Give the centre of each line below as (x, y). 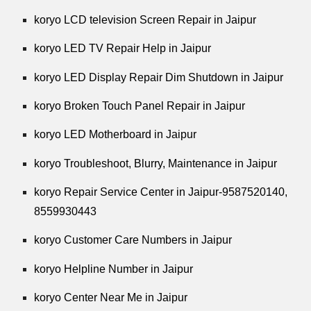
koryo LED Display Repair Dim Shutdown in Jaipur (159, 77)
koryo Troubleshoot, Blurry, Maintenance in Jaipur (156, 163)
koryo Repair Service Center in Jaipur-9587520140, (161, 192)
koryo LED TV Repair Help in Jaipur (123, 49)
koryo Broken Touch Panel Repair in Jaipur (140, 106)
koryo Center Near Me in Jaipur (111, 297)
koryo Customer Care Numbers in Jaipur (133, 240)
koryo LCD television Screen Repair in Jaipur (145, 19)
